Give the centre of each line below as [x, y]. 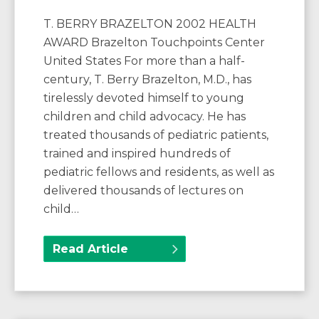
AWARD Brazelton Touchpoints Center [154, 43]
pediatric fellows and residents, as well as [159, 172]
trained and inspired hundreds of [137, 154]
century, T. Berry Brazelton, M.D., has [147, 80]
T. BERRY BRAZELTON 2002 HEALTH [150, 24]
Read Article [90, 249]
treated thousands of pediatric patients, [156, 135]
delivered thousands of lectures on [143, 191]
